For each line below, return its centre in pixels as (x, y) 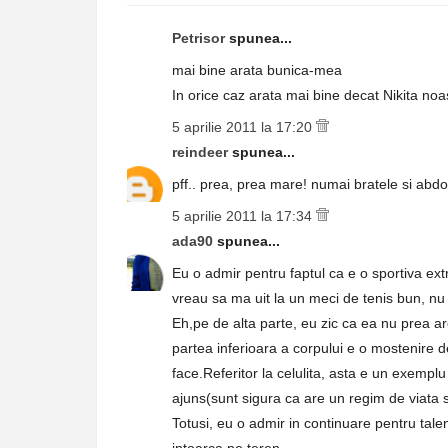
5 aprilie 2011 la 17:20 (244, 127)
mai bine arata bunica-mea (257, 70)
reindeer (202, 152)
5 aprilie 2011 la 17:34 (244, 216)
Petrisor (200, 38)
